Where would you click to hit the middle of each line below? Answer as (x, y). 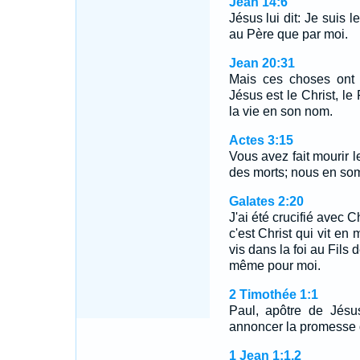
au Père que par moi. (288, 34)
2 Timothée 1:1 (273, 295)
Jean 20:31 (262, 63)
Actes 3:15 (261, 140)
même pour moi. (274, 266)
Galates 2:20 (266, 201)
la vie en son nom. (280, 111)
